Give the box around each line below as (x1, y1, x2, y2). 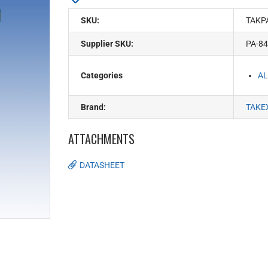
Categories (81, 70, 123, 80)
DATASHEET (80, 160, 124, 170)
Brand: (81, 102, 106, 112)
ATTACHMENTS (68, 129, 135, 148)
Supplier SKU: (81, 38, 133, 48)
